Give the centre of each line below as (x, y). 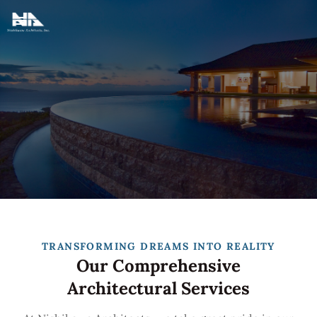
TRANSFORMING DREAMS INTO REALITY (158, 246)
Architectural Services (158, 288)
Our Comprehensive (158, 265)
